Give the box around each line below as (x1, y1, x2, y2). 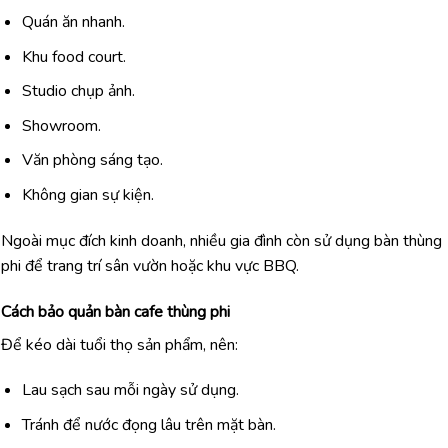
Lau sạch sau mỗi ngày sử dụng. (21, 379, 239, 402)
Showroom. (21, 114, 101, 137)
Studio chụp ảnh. (21, 80, 135, 103)
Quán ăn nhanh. (21, 11, 125, 34)
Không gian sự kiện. (21, 184, 154, 206)
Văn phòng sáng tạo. (21, 149, 163, 172)
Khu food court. (21, 45, 126, 68)
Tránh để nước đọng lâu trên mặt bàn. (21, 413, 276, 436)
